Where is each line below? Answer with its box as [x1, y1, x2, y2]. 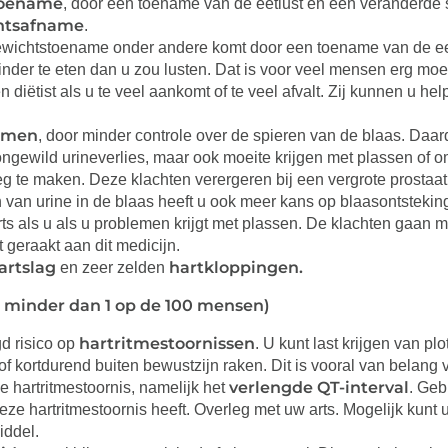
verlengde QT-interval [229, 378, 409, 397]
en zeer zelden [56, 259, 169, 276]
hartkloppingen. [169, 258, 303, 277]
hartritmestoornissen [79, 334, 255, 353]
